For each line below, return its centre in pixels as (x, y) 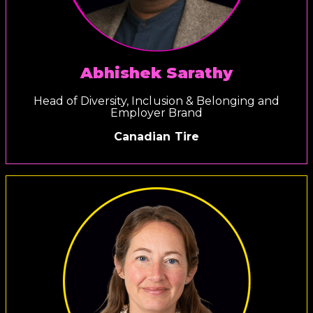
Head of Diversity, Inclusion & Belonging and (156, 101)
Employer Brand (156, 112)
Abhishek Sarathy (156, 73)
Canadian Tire (156, 136)
